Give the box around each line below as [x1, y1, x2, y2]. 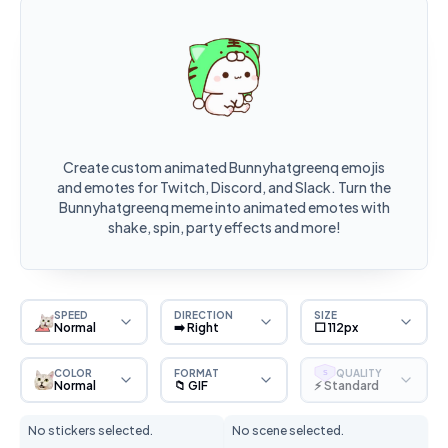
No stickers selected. [28, 423, 153, 438]
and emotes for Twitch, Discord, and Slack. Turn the [57, 178, 391, 196]
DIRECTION [174, 308, 233, 321]
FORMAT [174, 366, 219, 379]
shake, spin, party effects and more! [107, 218, 341, 236]
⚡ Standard [314, 377, 379, 393]
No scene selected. [232, 423, 344, 438]
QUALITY [336, 366, 382, 379]
